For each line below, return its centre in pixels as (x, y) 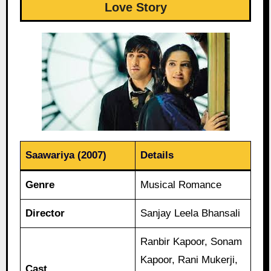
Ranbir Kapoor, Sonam (191, 241)
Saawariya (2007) (66, 155)
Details (157, 155)
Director (45, 213)
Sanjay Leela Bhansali (191, 213)
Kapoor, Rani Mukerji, (189, 260)
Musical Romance (181, 184)
